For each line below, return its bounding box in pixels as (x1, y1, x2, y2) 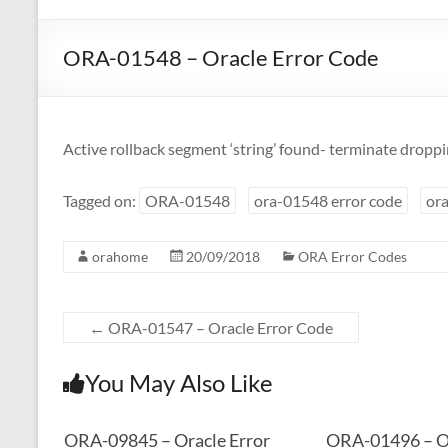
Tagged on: (63, 191, 139, 210)
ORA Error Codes (298, 248, 407, 265)
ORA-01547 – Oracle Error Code (105, 318, 333, 337)
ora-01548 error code (254, 191, 402, 210)
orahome (92, 248, 148, 265)
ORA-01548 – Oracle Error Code (63, 44, 379, 71)
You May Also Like (85, 368, 273, 397)
